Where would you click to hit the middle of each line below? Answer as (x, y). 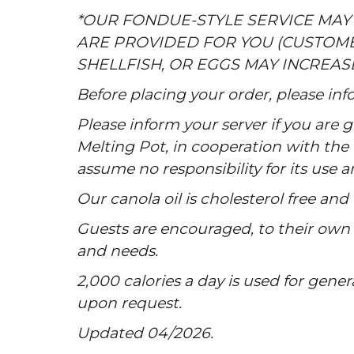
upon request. (129, 303)
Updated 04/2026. (145, 333)
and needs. (117, 251)
